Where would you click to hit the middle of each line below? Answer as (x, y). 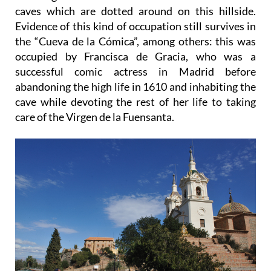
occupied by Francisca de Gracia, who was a (135, 56)
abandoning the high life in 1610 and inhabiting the (135, 86)
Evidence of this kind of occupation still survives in (135, 26)
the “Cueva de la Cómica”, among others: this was (135, 41)
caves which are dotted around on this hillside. (135, 11)
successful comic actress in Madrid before (135, 71)
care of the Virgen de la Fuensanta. (95, 116)
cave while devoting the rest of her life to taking (135, 101)
